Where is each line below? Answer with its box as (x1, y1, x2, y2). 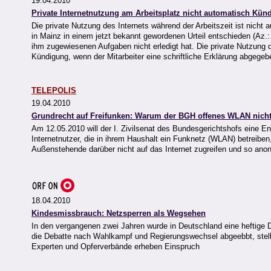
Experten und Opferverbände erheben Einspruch (31, 242, 200, 252)
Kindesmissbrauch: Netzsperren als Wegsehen (31, 209, 206, 218)
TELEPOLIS (31, 86, 76, 96)
